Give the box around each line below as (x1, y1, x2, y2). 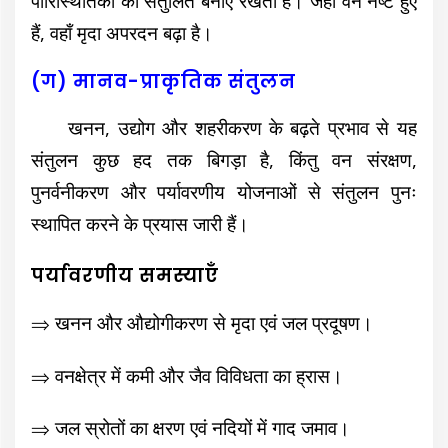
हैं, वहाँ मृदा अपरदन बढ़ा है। (31, 20, 214, 46)
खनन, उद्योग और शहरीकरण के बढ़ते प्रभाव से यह (31, 114, 417, 140)
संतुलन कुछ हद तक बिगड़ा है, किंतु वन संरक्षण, (31, 146, 417, 172)
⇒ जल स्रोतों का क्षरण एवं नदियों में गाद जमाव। (31, 415, 351, 441)
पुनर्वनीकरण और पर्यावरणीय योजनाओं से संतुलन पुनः (31, 178, 417, 204)
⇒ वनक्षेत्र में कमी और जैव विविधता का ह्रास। (31, 362, 344, 388)
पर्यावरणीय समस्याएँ (31, 262, 220, 290)
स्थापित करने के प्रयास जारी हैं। (31, 210, 250, 236)
